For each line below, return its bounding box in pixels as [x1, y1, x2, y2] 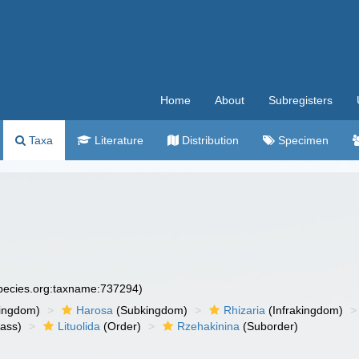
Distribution [179, 134, 239, 147]
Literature [91, 134, 143, 147]
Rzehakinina [177, 320, 240, 333]
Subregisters [268, 94, 333, 107]
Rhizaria [224, 304, 266, 317]
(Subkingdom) [113, 304, 188, 317]
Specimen [275, 134, 329, 147]
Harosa [76, 304, 114, 317]
